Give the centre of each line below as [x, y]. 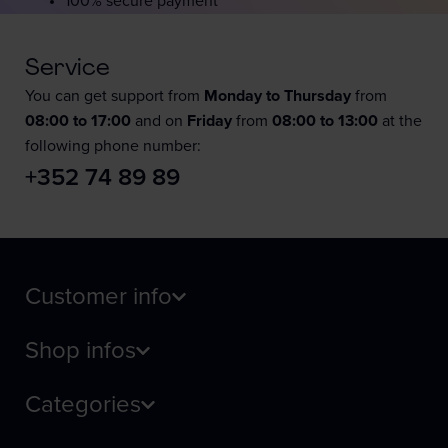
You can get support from [114, 95]
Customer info [98, 296]
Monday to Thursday [277, 95]
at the [400, 120]
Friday [209, 120]
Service [67, 68]
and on [159, 120]
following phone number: [113, 145]
